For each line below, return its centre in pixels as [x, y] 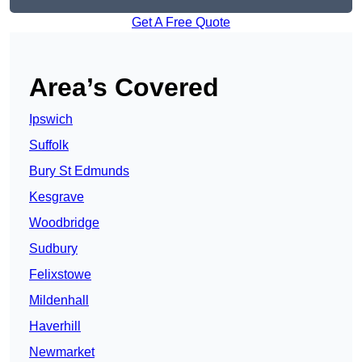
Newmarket [62, 352]
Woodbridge [64, 223]
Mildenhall [59, 301]
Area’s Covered [124, 88]
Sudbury [53, 249]
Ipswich [51, 120]
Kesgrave [57, 197]
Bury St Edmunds [79, 171]
